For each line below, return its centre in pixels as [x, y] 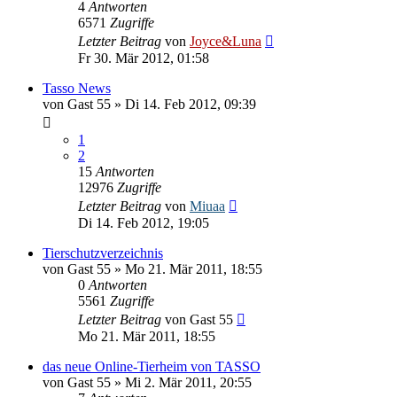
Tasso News [77, 88]
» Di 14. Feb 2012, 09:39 [183, 104]
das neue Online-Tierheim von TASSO [152, 366]
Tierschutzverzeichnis [103, 253]
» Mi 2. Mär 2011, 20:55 [181, 382]
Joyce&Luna [226, 41]
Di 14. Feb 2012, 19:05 [144, 222]
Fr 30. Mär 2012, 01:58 [144, 58]
